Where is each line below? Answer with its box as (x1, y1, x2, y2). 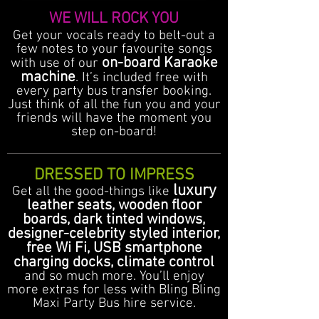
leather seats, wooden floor (26, 197, 202, 214)
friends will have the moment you (16, 110, 211, 127)
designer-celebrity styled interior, (8, 225, 220, 243)
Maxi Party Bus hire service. (32, 296, 196, 312)
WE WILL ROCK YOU (49, 9, 179, 28)
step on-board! (71, 124, 157, 140)
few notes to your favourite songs (16, 41, 212, 58)
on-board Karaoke (101, 54, 218, 72)
